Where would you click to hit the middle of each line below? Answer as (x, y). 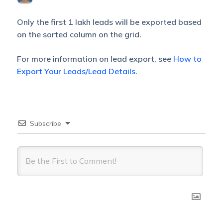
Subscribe (45, 123)
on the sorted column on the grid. (79, 34)
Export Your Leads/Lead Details (76, 71)
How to (187, 59)
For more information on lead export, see (95, 59)
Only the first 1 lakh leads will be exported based (109, 22)
